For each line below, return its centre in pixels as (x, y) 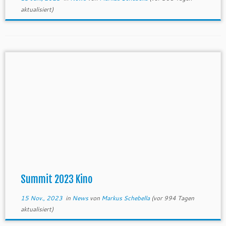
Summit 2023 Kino (56, 179)
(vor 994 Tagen (172, 198)
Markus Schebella (125, 198)
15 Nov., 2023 (41, 198)
